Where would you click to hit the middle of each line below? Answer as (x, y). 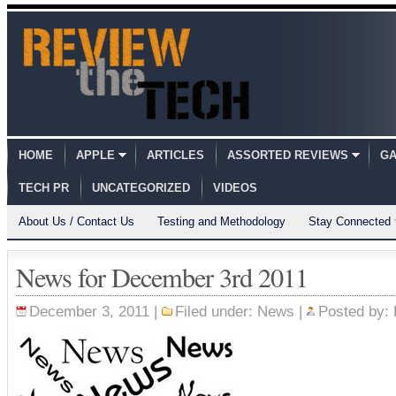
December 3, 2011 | (95, 311)
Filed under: (216, 311)
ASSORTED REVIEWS (288, 155)
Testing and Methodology (221, 221)
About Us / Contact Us (76, 221)
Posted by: (356, 311)
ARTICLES (175, 155)
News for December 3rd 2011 (162, 277)
